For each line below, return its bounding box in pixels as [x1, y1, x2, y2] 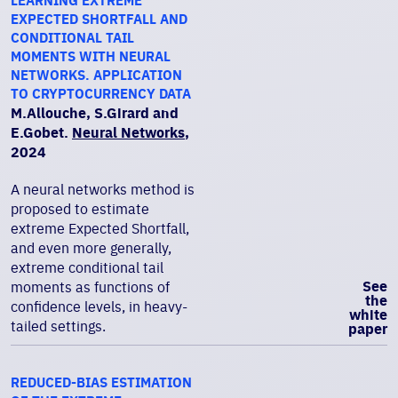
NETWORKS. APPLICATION [11, 67, 182, 84]
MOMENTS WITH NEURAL [11, 48, 171, 65]
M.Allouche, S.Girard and [11, 104, 179, 122]
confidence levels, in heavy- [11, 298, 187, 315]
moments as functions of [11, 278, 170, 296]
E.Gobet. [11, 123, 72, 141]
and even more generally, [11, 239, 171, 257]
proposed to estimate [11, 200, 149, 218]
